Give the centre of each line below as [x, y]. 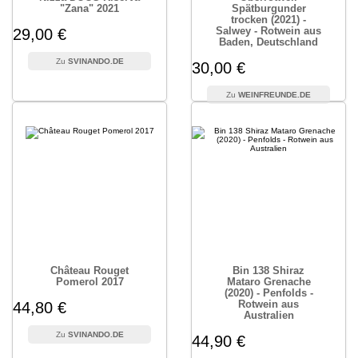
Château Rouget [89, 270]
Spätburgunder [268, 8]
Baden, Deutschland [268, 42]
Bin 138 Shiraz [268, 270]
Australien [268, 315]
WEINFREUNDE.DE [274, 95]
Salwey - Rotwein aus [268, 31]
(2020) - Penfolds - [268, 293]
